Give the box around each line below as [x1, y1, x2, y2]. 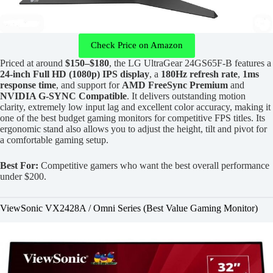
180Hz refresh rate [161, 68, 238, 79]
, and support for [56, 79, 122, 90]
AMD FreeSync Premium [122, 79, 228, 90]
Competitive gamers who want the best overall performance [38, 160, 269, 171]
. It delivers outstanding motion [127, 90, 246, 101]
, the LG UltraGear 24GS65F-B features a [109, 57, 271, 68]
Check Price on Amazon [90, 40, 183, 51]
